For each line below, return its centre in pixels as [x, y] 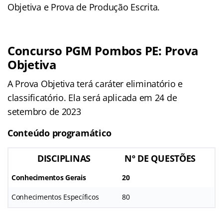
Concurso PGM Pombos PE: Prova [103, 50]
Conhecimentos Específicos [55, 197]
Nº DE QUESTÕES [160, 158]
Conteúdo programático [61, 133]
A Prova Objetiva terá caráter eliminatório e [95, 83]
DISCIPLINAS [64, 158]
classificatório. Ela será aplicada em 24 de [92, 97]
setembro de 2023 [44, 111]
